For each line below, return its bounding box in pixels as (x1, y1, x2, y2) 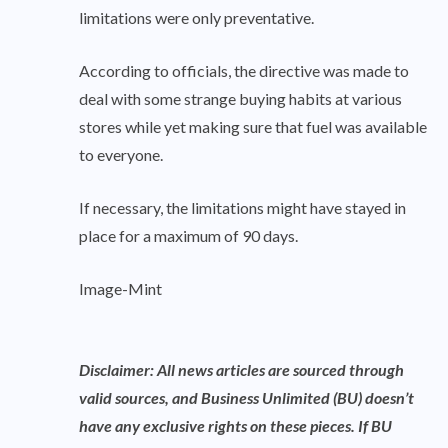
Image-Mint (79, 278, 162, 298)
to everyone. (79, 144, 163, 164)
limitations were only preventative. (79, 7, 314, 27)
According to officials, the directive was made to (79, 60, 409, 80)
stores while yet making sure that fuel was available (79, 116, 427, 136)
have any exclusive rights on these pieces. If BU (79, 415, 392, 435)
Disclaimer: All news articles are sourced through (79, 359, 404, 379)
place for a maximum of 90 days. (79, 225, 298, 245)
